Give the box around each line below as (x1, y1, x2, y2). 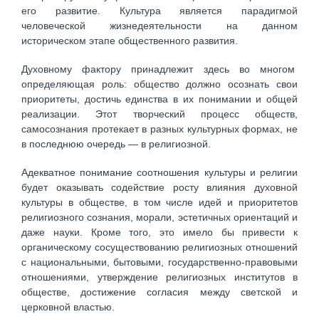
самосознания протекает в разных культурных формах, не (21, 122, 298, 135)
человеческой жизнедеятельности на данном (21, 19, 298, 31)
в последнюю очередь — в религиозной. (21, 137, 211, 150)
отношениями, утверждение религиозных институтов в (21, 271, 298, 283)
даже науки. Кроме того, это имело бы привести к (21, 226, 298, 239)
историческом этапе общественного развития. (21, 34, 238, 46)
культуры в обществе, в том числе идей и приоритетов (21, 197, 298, 209)
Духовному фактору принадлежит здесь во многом (21, 63, 298, 75)
